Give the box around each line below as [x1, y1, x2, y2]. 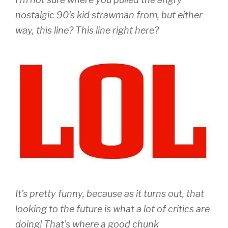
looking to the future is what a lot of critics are [15, 204, 210, 215]
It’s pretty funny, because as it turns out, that [15, 188, 204, 199]
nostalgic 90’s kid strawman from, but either [15, 10, 203, 21]
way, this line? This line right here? [15, 25, 159, 36]
